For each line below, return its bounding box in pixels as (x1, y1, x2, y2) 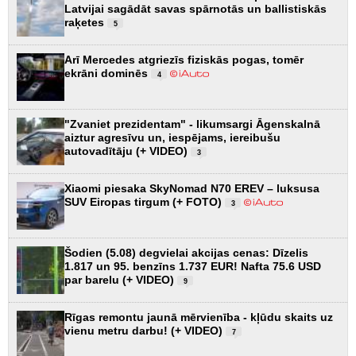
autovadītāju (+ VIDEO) (64, 144, 191, 157)
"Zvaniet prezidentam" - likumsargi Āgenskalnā (64, 117, 320, 130)
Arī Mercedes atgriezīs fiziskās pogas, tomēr (64, 52, 304, 66)
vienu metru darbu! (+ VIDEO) (64, 323, 226, 337)
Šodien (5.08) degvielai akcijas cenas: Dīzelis (64, 246, 308, 259)
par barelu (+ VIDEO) (64, 273, 177, 286)
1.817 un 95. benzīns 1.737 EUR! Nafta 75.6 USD (64, 259, 321, 273)
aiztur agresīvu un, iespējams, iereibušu (64, 130, 281, 144)
